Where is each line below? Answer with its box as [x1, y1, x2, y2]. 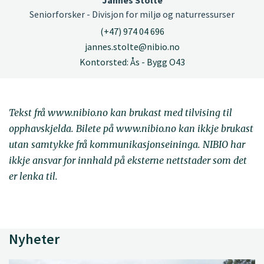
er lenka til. [9, 170, 58, 183]
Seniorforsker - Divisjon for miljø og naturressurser [29, 8, 235, 20]
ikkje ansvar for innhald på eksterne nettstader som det [9, 154, 247, 167]
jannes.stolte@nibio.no [84, 41, 180, 53]
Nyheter [9, 229, 60, 248]
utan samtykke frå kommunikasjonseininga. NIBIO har [9, 138, 245, 151]
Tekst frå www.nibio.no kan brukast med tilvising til [9, 107, 232, 119]
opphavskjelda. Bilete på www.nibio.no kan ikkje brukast [9, 123, 253, 135]
